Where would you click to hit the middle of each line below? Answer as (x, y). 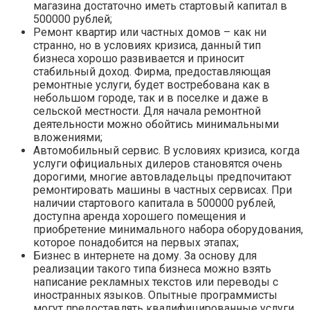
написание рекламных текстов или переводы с (156, 282)
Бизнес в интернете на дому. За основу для (145, 255)
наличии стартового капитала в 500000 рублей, (154, 203)
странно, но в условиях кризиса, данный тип (147, 45)
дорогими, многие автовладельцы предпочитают (162, 176)
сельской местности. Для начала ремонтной (147, 111)
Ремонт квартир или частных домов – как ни (150, 32)
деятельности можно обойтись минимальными (156, 124)
